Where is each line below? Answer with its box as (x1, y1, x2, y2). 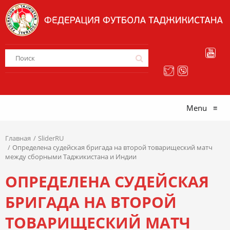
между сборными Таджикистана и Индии (5, 152, 137, 162)
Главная (5, 133, 31, 143)
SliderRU (38, 133, 64, 143)
